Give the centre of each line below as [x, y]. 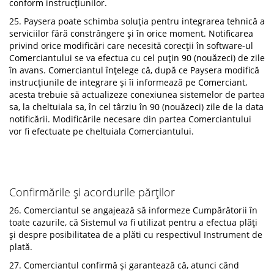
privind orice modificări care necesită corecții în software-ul [131, 46]
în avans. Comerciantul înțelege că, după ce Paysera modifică [134, 70]
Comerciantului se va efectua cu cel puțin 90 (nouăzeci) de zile [137, 58]
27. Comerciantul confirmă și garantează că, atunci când [124, 265]
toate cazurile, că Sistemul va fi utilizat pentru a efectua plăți [133, 222]
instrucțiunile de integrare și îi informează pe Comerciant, [128, 82]
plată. [21, 247]
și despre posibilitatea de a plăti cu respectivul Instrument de [136, 235]
